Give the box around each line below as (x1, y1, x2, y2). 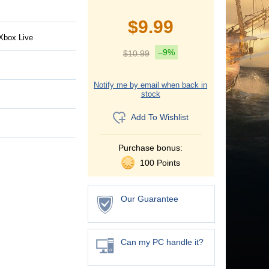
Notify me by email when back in (94, 80, 208, 90)
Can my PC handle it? (120, 237, 204, 247)
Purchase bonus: (118, 143, 183, 153)
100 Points (137, 158, 180, 168)
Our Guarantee (120, 194, 178, 204)
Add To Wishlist (130, 112, 189, 122)
